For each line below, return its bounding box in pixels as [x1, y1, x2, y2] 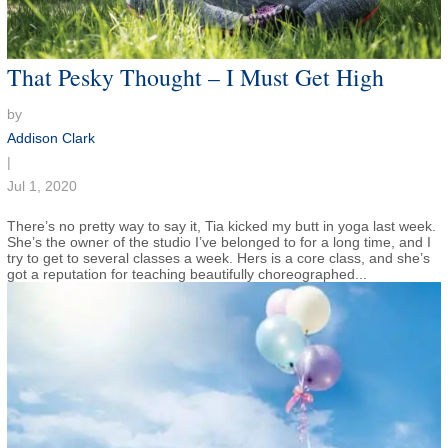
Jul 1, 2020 [6, 178, 77, 195]
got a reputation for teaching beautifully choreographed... [6, 266, 367, 283]
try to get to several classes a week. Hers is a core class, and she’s [6, 250, 430, 267]
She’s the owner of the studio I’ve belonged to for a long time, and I [6, 234, 431, 251]
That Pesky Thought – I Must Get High [6, 61, 384, 94]
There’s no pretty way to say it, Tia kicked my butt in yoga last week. [6, 218, 436, 235]
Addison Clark [6, 130, 95, 147]
